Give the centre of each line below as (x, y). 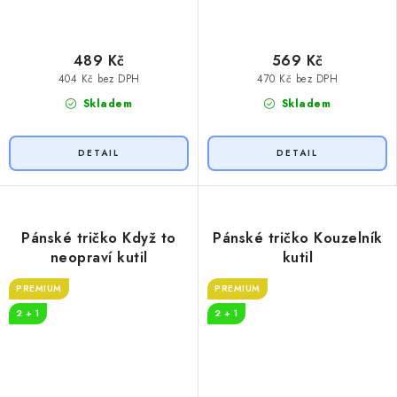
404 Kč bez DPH (99, 78)
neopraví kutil (99, 257)
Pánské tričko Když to (99, 237)
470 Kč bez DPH (297, 78)
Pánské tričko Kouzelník (298, 237)
